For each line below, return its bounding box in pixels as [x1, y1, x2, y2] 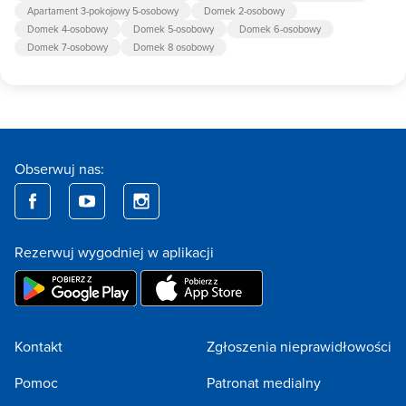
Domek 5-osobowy [133, 22, 214, 37]
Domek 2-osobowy [204, 4, 285, 19]
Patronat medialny [207, 372, 321, 393]
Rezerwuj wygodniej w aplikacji [14, 242, 214, 263]
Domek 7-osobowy [27, 40, 108, 55]
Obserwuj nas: [14, 159, 104, 179]
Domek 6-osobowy [239, 22, 321, 37]
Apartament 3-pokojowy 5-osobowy [27, 4, 179, 19]
